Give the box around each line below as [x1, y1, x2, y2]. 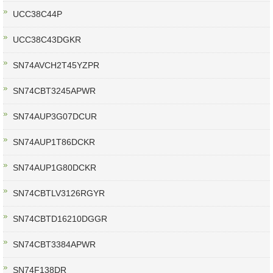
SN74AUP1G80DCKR [13, 163, 96, 173]
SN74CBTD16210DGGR [13, 214, 107, 224]
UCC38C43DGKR [13, 35, 81, 45]
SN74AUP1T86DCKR [13, 137, 95, 147]
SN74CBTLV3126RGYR [13, 188, 105, 199]
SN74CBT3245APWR [13, 86, 96, 96]
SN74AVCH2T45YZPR [13, 60, 99, 71]
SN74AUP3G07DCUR [13, 112, 97, 122]
